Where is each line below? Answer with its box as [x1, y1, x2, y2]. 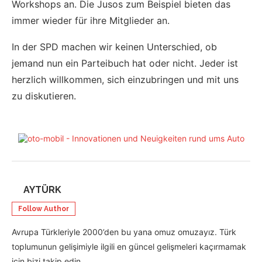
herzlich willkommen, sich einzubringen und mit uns [12, 74, 239, 86]
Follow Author [18, 205, 69, 213]
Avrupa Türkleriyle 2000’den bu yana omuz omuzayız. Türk [12, 227, 236, 237]
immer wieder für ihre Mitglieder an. [12, 15, 170, 27]
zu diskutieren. [12, 90, 76, 102]
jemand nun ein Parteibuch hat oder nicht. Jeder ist [12, 57, 238, 70]
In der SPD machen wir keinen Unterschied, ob [12, 41, 217, 53]
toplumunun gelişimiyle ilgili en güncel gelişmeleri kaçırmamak [12, 242, 246, 252]
